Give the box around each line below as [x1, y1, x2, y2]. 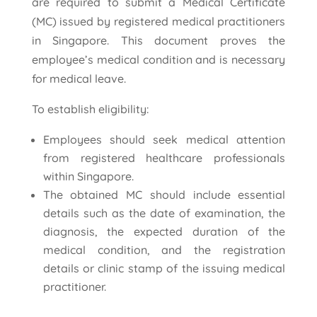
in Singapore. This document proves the [31, 33, 286, 48]
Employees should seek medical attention [42, 132, 286, 147]
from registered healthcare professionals [42, 151, 286, 166]
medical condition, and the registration [42, 243, 286, 258]
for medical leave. [31, 71, 126, 86]
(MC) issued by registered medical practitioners [31, 14, 286, 29]
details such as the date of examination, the [42, 206, 286, 221]
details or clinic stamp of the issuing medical [42, 261, 286, 276]
